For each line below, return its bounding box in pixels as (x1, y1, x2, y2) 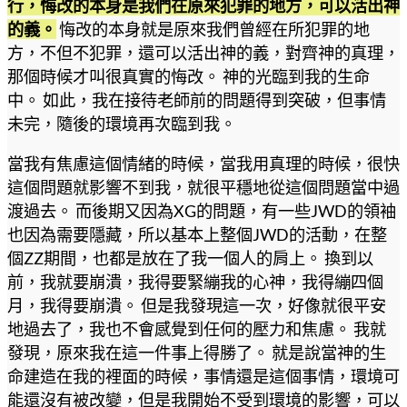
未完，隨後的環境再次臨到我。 (7, 114, 236, 134)
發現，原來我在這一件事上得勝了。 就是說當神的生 (7, 342, 386, 363)
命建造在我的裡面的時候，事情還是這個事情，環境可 (7, 366, 400, 387)
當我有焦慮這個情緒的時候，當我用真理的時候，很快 (7, 154, 400, 174)
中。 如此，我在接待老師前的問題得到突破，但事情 (7, 90, 386, 111)
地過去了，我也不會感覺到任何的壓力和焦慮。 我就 (7, 319, 386, 340)
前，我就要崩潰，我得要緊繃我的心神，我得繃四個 (7, 272, 383, 293)
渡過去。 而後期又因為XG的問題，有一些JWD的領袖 (7, 201, 396, 222)
